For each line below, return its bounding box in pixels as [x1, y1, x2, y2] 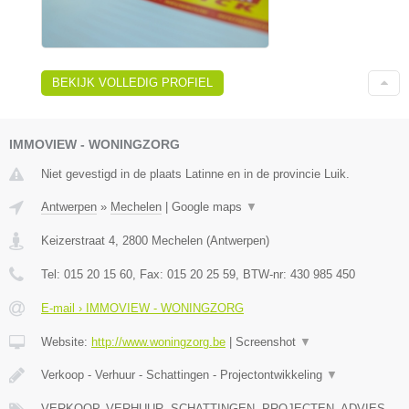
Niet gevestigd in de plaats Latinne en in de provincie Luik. [41, 166, 350, 181]
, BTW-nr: [236, 267, 290, 281]
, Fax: [132, 267, 167, 281]
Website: [41, 334, 91, 349]
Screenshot [236, 334, 299, 349]
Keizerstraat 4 [41, 233, 115, 247]
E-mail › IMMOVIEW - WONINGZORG [41, 300, 244, 315]
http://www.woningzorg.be [91, 334, 225, 349]
